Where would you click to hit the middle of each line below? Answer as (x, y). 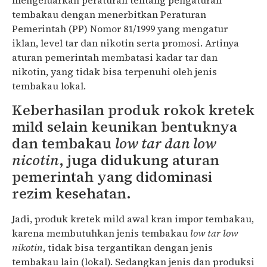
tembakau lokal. (49, 86)
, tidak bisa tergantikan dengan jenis (128, 247)
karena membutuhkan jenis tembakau (101, 233)
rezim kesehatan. (72, 193)
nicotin (35, 160)
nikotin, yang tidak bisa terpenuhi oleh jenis (114, 72)
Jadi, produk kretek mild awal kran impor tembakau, (133, 218)
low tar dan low (166, 143)
